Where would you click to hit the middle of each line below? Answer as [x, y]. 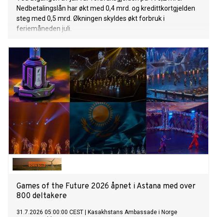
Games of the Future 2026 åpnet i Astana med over [106, 187]
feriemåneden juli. [44, 29]
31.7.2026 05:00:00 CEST [50, 212]
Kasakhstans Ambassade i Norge [132, 212]
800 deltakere [42, 196]
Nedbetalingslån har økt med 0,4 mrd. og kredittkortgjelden [106, 8]
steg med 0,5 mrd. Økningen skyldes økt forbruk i [91, 19]
